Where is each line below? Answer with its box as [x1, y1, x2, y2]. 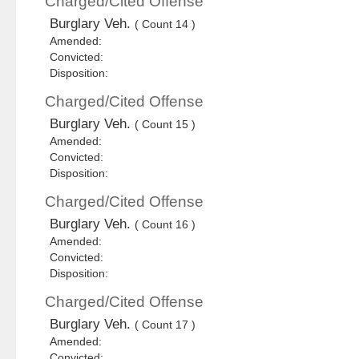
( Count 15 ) [135, 118, 196, 131]
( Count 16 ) [135, 218, 196, 232]
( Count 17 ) [135, 318, 196, 332]
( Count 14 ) [135, 18, 196, 31]
